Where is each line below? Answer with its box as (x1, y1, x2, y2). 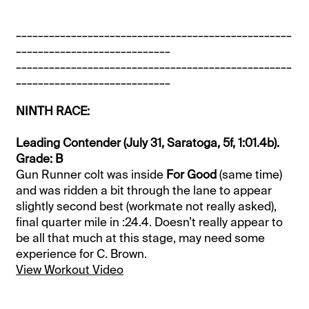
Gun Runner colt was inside (16, 167, 167, 183)
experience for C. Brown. (16, 246, 148, 262)
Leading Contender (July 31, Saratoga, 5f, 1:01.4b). (16, 135, 280, 151)
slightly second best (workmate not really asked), (16, 199, 277, 215)
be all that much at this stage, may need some (16, 230, 266, 246)
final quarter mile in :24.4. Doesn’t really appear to (16, 215, 283, 230)
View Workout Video (16, 262, 124, 278)
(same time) (217, 167, 283, 183)
